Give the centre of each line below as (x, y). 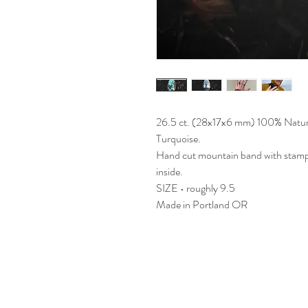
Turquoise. (178, 139)
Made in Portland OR (202, 205)
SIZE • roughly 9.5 (196, 188)
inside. (169, 172)
